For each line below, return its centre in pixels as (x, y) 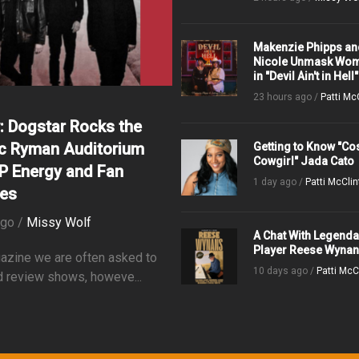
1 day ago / (280, 182)
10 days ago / (285, 271)
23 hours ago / (287, 97)
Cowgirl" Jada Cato (304, 161)
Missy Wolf (59, 222)
